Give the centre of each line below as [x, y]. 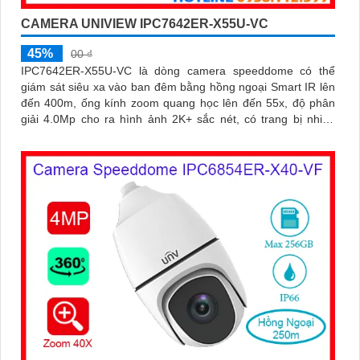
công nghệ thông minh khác [92, 135]
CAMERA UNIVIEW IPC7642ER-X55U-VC [145, 23]
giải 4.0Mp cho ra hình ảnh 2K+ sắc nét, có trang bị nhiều [178, 119]
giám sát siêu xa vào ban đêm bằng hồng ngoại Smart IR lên [178, 86]
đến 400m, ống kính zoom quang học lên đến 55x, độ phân [178, 102]
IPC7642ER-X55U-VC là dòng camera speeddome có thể [178, 70]
